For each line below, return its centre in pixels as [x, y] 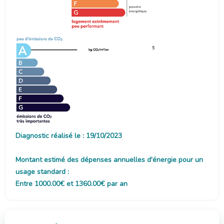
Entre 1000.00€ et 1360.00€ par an [71, 183]
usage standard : [42, 171]
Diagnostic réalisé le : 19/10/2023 [69, 135]
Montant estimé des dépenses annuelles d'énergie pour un [109, 159]
